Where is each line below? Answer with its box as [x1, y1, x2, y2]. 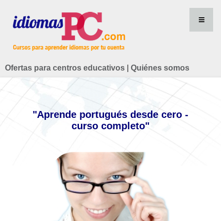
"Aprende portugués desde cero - [33, 109, 188, 120]
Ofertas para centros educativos [5, 64, 125, 72]
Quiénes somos [131, 64, 189, 72]
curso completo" [72, 120, 149, 131]
